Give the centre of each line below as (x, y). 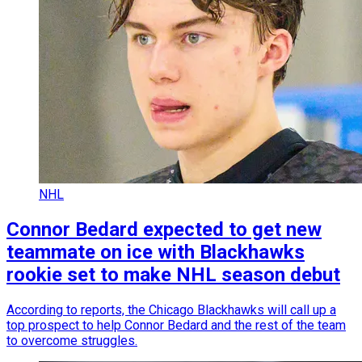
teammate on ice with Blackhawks (156, 253)
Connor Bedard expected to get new (164, 230)
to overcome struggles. (72, 341)
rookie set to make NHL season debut (173, 275)
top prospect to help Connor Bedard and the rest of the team (176, 326)
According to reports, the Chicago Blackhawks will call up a (171, 310)
